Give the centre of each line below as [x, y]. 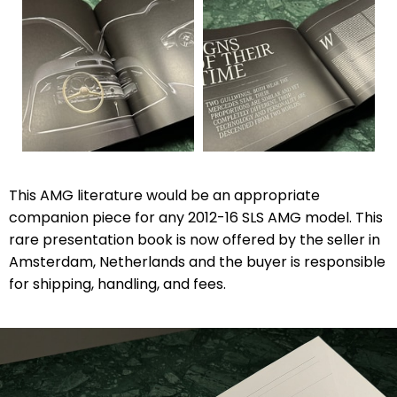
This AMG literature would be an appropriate [164, 195]
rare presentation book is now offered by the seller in [195, 240]
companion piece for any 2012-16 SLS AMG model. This [196, 218]
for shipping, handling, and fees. [117, 284]
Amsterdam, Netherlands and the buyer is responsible [197, 262]
